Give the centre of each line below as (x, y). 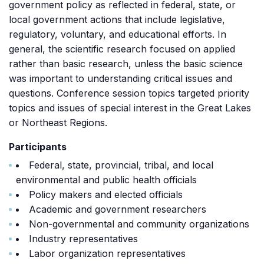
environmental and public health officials (106, 180)
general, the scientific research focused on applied (122, 49)
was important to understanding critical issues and (121, 78)
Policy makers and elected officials (106, 194)
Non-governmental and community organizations (139, 224)
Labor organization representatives (107, 253)
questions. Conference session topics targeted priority (129, 93)
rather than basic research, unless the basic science (126, 64)
